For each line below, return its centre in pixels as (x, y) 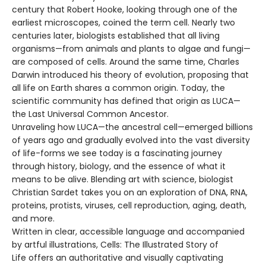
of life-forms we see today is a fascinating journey (117, 153)
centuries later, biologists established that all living (116, 36)
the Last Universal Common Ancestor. (90, 114)
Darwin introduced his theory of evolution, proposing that (130, 75)
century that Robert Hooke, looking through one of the (125, 9)
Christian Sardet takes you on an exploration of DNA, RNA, (130, 192)
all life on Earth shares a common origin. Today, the (118, 88)
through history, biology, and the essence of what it (119, 166)
